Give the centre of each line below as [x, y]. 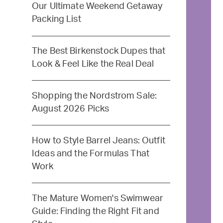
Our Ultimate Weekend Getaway [97, 6]
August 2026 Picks [70, 109]
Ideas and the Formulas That [91, 153]
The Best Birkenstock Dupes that [99, 51]
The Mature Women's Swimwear [98, 198]
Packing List [56, 19]
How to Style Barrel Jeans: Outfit [98, 140]
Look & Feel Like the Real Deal [93, 64]
